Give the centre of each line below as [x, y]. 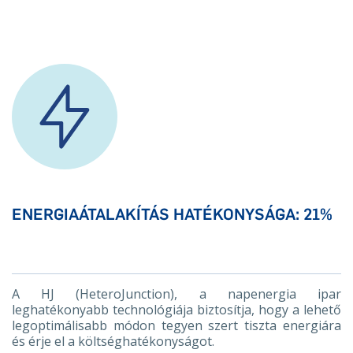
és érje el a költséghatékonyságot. [113, 341]
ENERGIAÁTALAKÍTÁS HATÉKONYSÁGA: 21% [172, 214]
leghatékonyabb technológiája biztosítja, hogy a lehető [176, 310]
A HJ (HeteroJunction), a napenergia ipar [176, 294]
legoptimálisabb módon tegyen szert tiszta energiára [176, 325]
